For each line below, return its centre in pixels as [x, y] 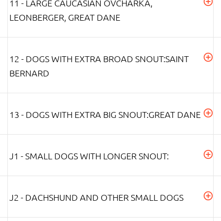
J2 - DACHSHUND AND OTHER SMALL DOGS [96, 197]
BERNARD [29, 73]
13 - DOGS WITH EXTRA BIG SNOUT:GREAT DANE [105, 114]
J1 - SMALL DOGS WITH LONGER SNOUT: [89, 155]
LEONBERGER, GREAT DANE [65, 17]
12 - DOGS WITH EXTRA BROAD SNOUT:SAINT [99, 58]
